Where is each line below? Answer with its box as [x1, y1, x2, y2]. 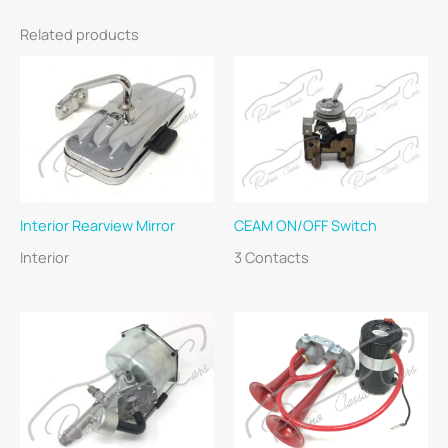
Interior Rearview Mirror [20, 215, 175, 236]
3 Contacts [234, 246, 309, 267]
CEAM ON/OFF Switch [234, 215, 377, 236]
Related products [20, 23, 139, 44]
